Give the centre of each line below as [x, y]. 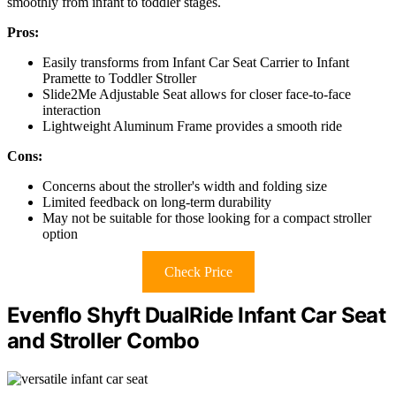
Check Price [198, 271]
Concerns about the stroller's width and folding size [185, 186]
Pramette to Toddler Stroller [119, 78]
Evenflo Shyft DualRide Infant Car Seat [197, 315]
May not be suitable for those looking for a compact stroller [207, 217]
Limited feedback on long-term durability [157, 202]
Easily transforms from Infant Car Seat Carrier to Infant [196, 62]
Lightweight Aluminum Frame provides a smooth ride [192, 126]
